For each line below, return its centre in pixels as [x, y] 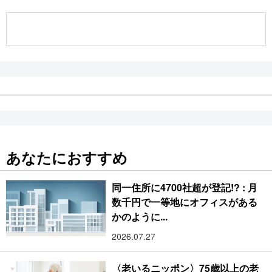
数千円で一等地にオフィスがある [185, 202]
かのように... [140, 216]
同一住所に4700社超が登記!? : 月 [185, 187]
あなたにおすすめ [67, 157]
